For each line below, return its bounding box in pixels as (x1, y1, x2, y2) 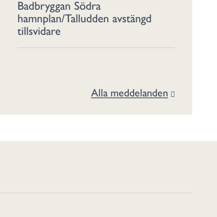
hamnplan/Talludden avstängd (17, 9, 152, 26)
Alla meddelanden (91, 84, 168, 100)
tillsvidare (17, 22, 61, 39)
